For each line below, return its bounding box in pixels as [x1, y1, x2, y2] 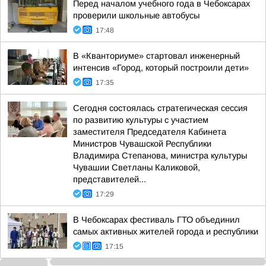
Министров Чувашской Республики [73, 139, 211, 148]
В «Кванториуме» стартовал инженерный [73, 51, 240, 61]
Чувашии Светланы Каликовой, [73, 163, 200, 172]
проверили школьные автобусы [73, 11, 199, 20]
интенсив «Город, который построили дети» [73, 63, 249, 72]
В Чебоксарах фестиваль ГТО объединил [73, 215, 240, 224]
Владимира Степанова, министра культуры [73, 151, 247, 160]
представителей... [73, 175, 146, 184]
